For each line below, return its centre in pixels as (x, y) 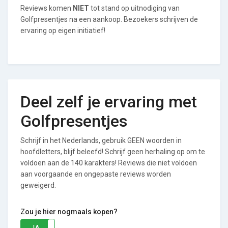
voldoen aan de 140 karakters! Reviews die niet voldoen (109, 163)
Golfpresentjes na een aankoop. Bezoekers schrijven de (109, 19)
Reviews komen (47, 8)
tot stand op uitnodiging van (134, 8)
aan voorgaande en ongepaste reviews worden (96, 174)
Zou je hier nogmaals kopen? (69, 212)
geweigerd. (38, 185)
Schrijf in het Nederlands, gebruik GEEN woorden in (101, 140)
